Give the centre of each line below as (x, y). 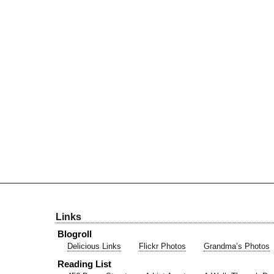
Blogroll (75, 234)
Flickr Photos (163, 246)
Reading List (85, 264)
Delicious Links (94, 246)
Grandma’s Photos (237, 246)
